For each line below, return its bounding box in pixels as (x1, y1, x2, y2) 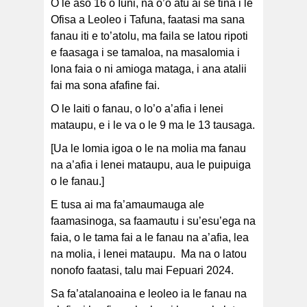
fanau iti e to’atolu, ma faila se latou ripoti (51, 30, 248, 42)
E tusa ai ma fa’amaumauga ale (51, 199, 204, 211)
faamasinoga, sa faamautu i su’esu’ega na (51, 215, 256, 228)
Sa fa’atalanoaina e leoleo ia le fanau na (51, 288, 247, 300)
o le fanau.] (51, 175, 104, 188)
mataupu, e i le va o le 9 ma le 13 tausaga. (51, 119, 255, 132)
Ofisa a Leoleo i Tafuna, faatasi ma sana (51, 14, 245, 26)
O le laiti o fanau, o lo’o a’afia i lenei (51, 103, 223, 115)
